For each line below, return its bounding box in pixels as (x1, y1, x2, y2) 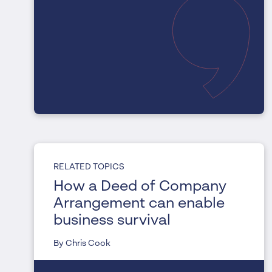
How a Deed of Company (53, 180, 226, 195)
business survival (53, 214, 171, 229)
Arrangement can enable (53, 197, 225, 212)
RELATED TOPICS (53, 163, 124, 172)
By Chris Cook (53, 239, 110, 248)
